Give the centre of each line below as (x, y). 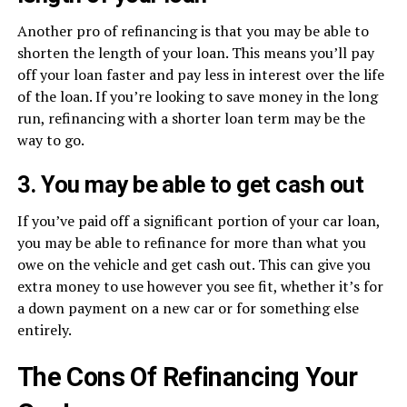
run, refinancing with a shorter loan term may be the (191, 119)
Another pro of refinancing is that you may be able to (193, 31)
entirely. (44, 330)
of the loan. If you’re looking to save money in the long (197, 97)
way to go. (50, 140)
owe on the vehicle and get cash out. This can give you (194, 265)
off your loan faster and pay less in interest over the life (200, 75)
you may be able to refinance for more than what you (191, 243)
